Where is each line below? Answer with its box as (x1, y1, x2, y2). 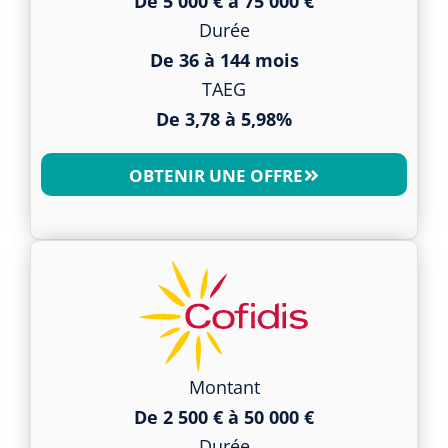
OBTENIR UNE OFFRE (128, 164, 303, 187)
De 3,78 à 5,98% (156, 106, 292, 131)
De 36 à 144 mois (149, 47, 299, 72)
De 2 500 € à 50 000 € (134, 404, 314, 429)
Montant (188, 375, 260, 400)
